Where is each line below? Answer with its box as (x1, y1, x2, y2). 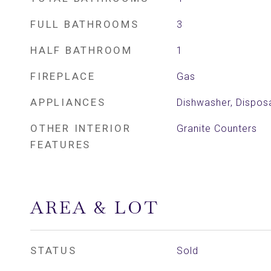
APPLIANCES (30, 96, 106, 108)
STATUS (30, 244, 77, 256)
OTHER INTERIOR (30, 122, 131, 134)
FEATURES (30, 139, 91, 151)
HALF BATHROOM (30, 44, 132, 56)
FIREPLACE (30, 70, 96, 82)
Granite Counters (176, 123, 257, 134)
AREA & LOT (30, 196, 159, 219)
